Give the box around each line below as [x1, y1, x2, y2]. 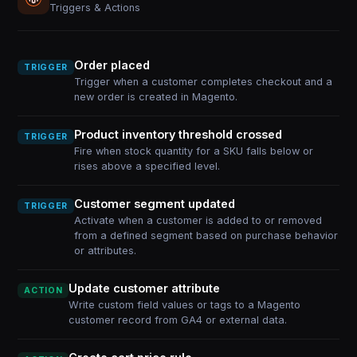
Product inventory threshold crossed [73, 127, 282, 141]
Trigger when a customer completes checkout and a [73, 76, 332, 88]
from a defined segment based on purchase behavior [73, 229, 338, 241]
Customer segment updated [73, 197, 235, 210]
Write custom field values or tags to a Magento [69, 299, 301, 311]
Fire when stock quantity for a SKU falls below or [73, 145, 313, 157]
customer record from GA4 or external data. [69, 314, 288, 326]
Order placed [73, 58, 150, 72]
